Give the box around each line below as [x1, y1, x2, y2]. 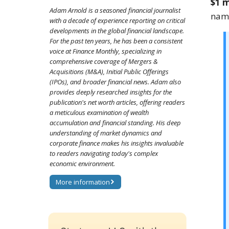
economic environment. [50, 159, 115, 169]
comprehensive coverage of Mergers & [50, 57, 158, 66]
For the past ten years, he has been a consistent [50, 36, 182, 46]
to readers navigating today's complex [50, 149, 158, 158]
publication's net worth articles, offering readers [50, 98, 185, 107]
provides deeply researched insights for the [50, 87, 172, 97]
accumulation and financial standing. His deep [50, 118, 181, 128]
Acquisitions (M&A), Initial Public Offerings [50, 67, 169, 77]
